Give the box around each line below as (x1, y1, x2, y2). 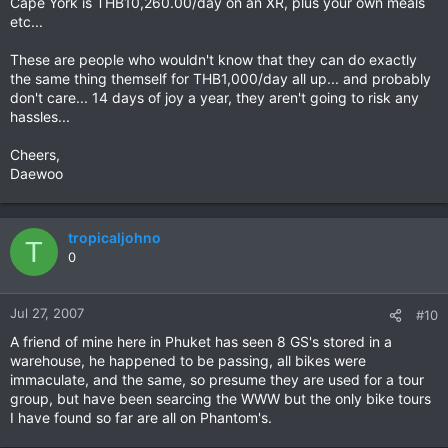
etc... (10, 13, 43, 30)
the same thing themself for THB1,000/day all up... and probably (10, 70, 431, 87)
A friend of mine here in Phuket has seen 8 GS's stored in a (10, 333, 392, 350)
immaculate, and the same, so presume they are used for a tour (10, 371, 424, 388)
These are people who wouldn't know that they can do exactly (10, 51, 417, 68)
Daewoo (10, 165, 63, 182)
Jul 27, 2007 (10, 305, 84, 321)
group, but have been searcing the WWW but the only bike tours (10, 390, 431, 407)
